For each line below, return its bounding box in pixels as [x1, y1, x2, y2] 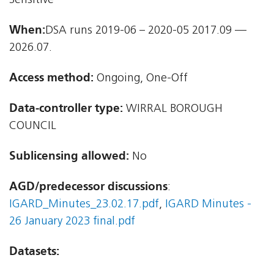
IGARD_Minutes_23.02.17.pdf [9, 199, 159, 211]
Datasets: [9, 244, 59, 259]
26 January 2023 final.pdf [9, 216, 135, 228]
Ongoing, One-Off [94, 73, 188, 85]
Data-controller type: [9, 101, 123, 116]
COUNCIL [9, 120, 56, 133]
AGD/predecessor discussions [9, 179, 168, 194]
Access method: [9, 70, 94, 85]
